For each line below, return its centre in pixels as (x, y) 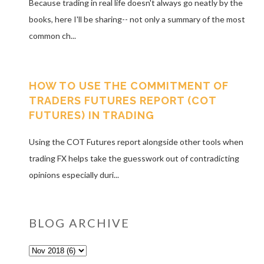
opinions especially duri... (74, 174)
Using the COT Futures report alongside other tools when (136, 141)
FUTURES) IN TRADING (91, 115)
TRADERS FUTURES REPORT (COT (122, 101)
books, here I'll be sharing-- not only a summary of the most (137, 19)
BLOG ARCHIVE (79, 222)
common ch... (52, 36)
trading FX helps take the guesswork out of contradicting (134, 158)
